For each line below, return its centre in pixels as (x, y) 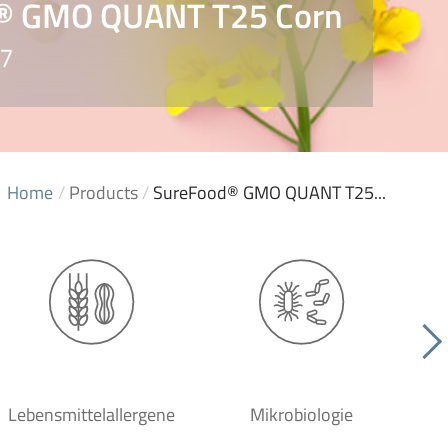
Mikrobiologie (301, 414)
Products (103, 192)
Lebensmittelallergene (91, 414)
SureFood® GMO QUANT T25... (269, 192)
